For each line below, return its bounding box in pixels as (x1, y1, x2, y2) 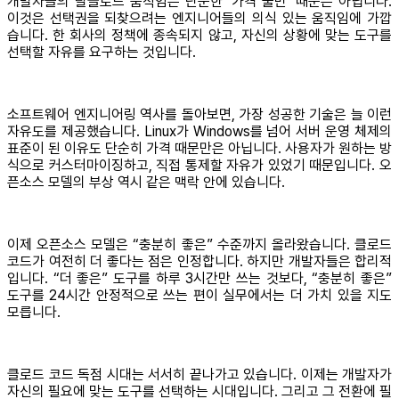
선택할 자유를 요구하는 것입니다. (7, 44, 196, 61)
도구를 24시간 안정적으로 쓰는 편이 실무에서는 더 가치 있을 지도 (7, 287, 392, 305)
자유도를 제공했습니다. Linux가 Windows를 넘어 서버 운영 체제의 (7, 123, 392, 141)
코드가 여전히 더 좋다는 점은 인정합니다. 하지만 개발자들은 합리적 (7, 253, 392, 271)
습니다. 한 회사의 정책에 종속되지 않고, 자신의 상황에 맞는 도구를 (7, 27, 392, 45)
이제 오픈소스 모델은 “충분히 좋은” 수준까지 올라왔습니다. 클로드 (7, 236, 392, 254)
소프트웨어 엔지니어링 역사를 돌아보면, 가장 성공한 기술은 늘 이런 (7, 106, 392, 124)
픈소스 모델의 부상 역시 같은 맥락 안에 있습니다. (7, 174, 285, 191)
